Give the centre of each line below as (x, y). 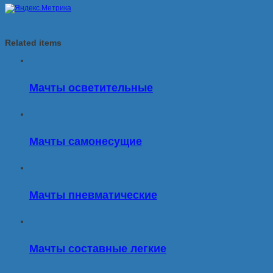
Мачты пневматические (93, 194)
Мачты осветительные (91, 87)
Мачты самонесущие (86, 141)
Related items (33, 43)
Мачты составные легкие (98, 248)
